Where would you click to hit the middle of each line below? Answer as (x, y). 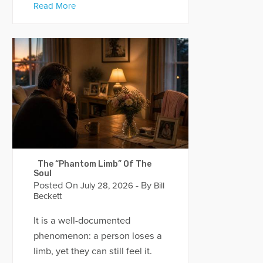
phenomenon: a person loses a (97, 236)
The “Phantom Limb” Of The (92, 164)
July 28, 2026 (105, 185)
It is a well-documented (82, 221)
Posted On (55, 185)
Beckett (47, 196)
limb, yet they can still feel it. (92, 252)
